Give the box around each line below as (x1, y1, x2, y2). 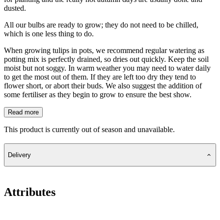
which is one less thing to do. (4, 29, 94, 38)
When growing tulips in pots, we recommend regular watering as (4, 46, 204, 55)
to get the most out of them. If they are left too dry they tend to (4, 72, 196, 81)
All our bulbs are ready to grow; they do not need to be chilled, (4, 20, 198, 29)
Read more (8, 108, 39, 116)
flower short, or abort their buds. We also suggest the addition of (4, 81, 202, 90)
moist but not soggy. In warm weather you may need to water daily (4, 63, 211, 72)
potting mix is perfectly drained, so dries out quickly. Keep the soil (4, 55, 209, 63)
